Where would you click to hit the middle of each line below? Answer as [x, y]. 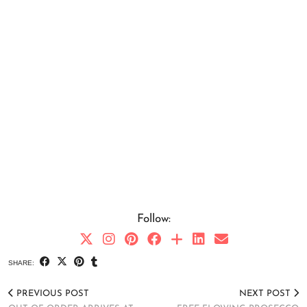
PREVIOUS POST [51, 293]
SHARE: [22, 262]
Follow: [153, 219]
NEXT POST [266, 293]
